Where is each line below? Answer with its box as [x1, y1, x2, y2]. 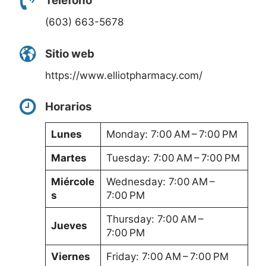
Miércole [50, 175, 94, 188]
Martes [50, 151, 87, 164]
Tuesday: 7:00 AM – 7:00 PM [106, 151, 240, 164]
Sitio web [45, 46, 94, 61]
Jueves [50, 219, 87, 232]
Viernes [50, 250, 90, 262]
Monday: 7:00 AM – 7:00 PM [106, 128, 237, 140]
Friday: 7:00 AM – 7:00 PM [106, 250, 229, 262]
